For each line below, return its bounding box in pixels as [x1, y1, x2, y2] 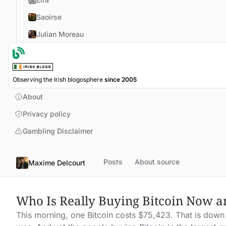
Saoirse [36, 13, 62, 21]
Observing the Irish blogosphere [13, 76, 104, 84]
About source [135, 157, 180, 166]
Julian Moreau [36, 30, 84, 38]
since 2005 [104, 76, 137, 84]
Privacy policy [23, 109, 71, 119]
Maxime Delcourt [28, 158, 85, 167]
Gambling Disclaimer [23, 127, 93, 136]
